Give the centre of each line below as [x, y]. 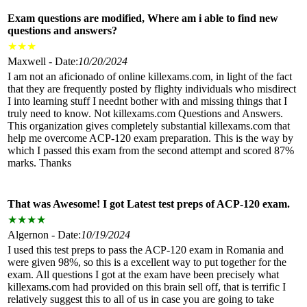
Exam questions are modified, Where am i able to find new [143, 18]
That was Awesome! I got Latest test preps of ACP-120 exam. [149, 204]
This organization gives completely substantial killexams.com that [149, 125]
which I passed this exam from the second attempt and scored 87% [151, 150]
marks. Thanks [39, 162]
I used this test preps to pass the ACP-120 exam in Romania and [146, 249]
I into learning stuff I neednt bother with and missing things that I [147, 101]
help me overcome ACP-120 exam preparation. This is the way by [150, 138]
